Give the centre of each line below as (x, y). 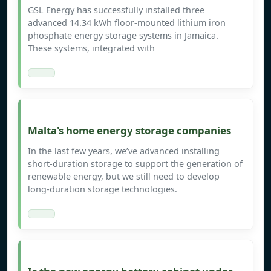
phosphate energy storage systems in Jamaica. (123, 36)
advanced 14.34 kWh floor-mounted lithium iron (127, 23)
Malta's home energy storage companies (129, 131)
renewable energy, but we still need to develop (124, 177)
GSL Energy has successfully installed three (116, 10)
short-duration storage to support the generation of (135, 164)
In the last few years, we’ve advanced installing (124, 151)
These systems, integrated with (91, 48)
